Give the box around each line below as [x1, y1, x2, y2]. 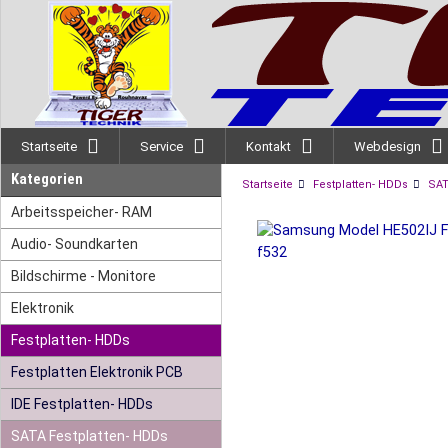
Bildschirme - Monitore [11, 268, 156, 284]
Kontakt [246, 139, 291, 154]
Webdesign [354, 139, 421, 154]
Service [140, 139, 183, 154]
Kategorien [11, 171, 83, 188]
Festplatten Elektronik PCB [11, 364, 183, 380]
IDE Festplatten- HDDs [11, 396, 153, 412]
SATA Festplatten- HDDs [11, 428, 168, 444]
